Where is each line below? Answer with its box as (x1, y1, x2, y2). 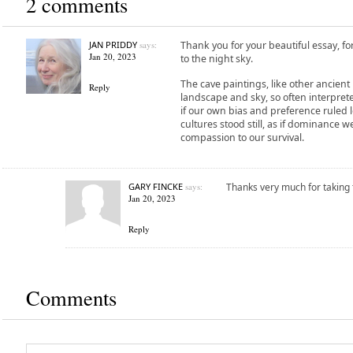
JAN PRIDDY (88, 39, 137, 50)
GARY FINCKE (128, 180, 183, 192)
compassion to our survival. (180, 131, 304, 144)
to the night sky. (180, 52, 253, 65)
